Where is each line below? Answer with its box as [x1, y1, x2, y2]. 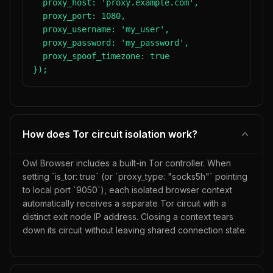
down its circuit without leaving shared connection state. [23, 225, 247, 235]
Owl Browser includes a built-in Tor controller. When [23, 158, 231, 168]
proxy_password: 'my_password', [33, 38, 189, 48]
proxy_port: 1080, [33, 11, 126, 21]
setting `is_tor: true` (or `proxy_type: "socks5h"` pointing [23, 171, 247, 182]
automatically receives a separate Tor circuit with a [23, 198, 226, 208]
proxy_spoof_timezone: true [33, 51, 169, 61]
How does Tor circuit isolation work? [23, 128, 197, 140]
